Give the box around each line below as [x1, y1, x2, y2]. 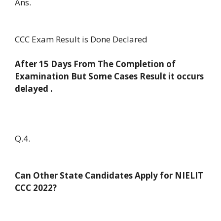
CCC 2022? [15, 182, 57, 193]
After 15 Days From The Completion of [15, 58, 176, 70]
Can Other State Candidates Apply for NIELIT [15, 169, 203, 181]
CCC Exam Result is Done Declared [15, 34, 147, 45]
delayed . [15, 83, 53, 95]
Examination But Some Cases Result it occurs [15, 71, 204, 82]
